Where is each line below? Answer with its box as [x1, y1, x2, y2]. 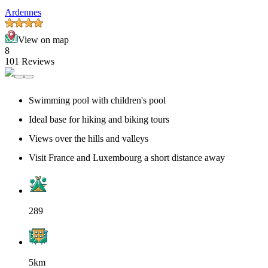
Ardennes [5, 7, 41, 18]
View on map [18, 35, 69, 45]
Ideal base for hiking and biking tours [29, 114, 169, 125]
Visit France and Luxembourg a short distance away [29, 153, 225, 163]
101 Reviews [5, 56, 54, 67]
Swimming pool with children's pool [29, 95, 166, 106]
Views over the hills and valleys [29, 133, 148, 144]
